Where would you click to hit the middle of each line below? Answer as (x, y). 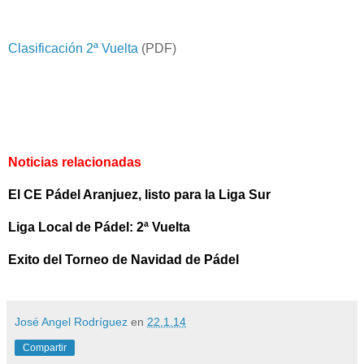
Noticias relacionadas (75, 162)
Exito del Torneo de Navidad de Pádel (123, 259)
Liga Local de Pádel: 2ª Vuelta (99, 227)
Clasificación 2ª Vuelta (73, 48)
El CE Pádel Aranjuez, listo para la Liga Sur (139, 194)
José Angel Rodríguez (71, 321)
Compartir (45, 347)
